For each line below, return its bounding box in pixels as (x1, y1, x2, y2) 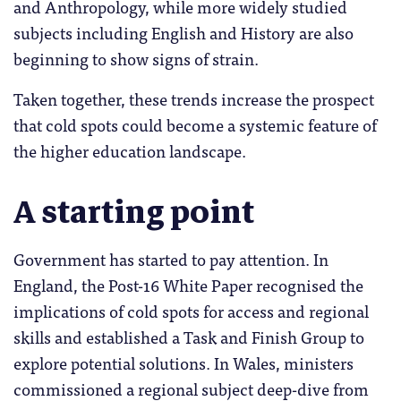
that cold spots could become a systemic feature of (13, 111, 377, 139)
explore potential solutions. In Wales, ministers (13, 348, 354, 376)
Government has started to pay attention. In (13, 244, 328, 272)
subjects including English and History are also (13, 19, 354, 47)
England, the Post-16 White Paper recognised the (13, 270, 363, 298)
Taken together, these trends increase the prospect (13, 85, 374, 113)
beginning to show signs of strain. (13, 45, 259, 73)
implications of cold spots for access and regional (13, 296, 369, 324)
